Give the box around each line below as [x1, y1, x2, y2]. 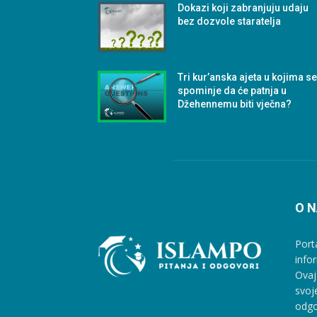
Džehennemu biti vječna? [178, 98, 292, 110]
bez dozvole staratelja [178, 15, 282, 27]
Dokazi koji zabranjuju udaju [178, 1, 309, 13]
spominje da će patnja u [178, 85, 287, 97]
